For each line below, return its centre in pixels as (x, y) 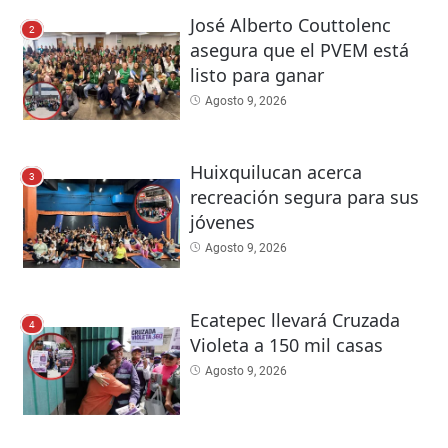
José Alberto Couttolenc (290, 24)
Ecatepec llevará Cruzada (294, 319)
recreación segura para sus (304, 197)
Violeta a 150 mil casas (286, 344)
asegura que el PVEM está (299, 49)
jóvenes (222, 222)
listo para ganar (256, 74)
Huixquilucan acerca (275, 172)
